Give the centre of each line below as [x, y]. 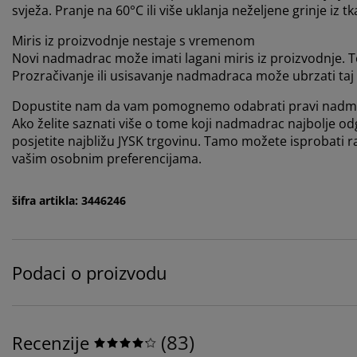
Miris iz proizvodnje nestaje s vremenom [133, 41]
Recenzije [51, 343]
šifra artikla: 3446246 [69, 201]
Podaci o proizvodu [90, 273]
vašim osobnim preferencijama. [107, 159]
